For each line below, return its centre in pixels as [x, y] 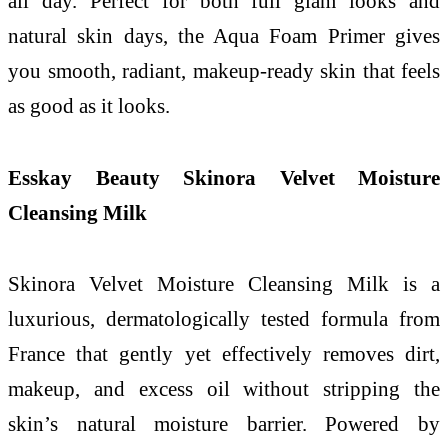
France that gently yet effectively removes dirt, [224, 354]
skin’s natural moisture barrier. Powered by [224, 424]
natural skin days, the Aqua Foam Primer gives [224, 35]
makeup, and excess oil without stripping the [224, 389]
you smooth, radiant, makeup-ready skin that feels [224, 70]
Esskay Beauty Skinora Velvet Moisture [224, 177]
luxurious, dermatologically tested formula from [224, 319]
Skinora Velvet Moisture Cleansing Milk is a [224, 284]
